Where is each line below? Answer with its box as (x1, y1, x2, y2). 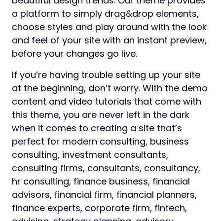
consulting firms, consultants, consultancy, (12, 162, 200, 175)
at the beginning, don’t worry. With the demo (12, 82, 208, 95)
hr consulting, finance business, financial (12, 175, 190, 188)
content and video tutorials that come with (12, 95, 201, 108)
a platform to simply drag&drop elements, (12, 7, 199, 20)
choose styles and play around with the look (12, 21, 207, 34)
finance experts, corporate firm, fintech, (12, 202, 187, 215)
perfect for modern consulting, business (12, 135, 189, 148)
